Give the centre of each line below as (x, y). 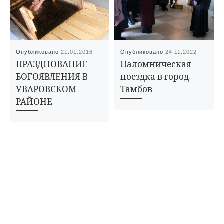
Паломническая (156, 64)
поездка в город (155, 77)
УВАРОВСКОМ (46, 89)
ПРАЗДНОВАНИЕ (52, 64)
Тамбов (137, 89)
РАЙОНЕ (34, 102)
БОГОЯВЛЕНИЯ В (52, 77)
